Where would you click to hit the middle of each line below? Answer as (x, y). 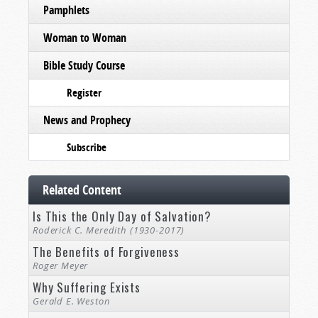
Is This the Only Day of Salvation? (122, 216)
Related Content (82, 190)
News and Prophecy (87, 120)
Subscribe (87, 148)
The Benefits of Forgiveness (106, 252)
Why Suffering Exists (87, 287)
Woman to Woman (85, 38)
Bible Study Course (84, 66)
